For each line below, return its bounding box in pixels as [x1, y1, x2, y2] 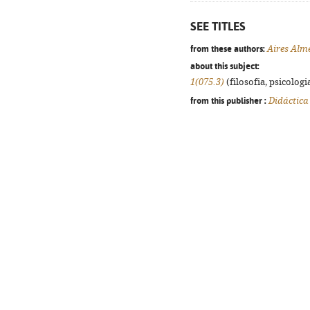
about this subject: [190, 60, 259, 71]
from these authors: [190, 43, 265, 54]
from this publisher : [190, 95, 266, 106]
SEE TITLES [190, 19, 246, 33]
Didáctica [268, 95, 309, 106]
